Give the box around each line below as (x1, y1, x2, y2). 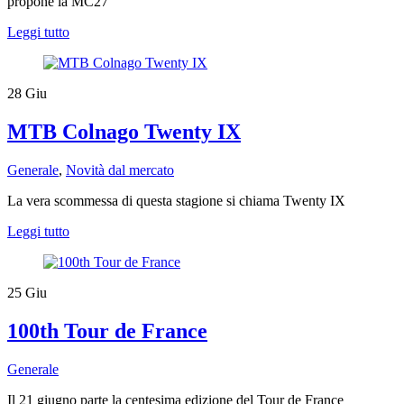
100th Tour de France (7, 318, 207, 343)
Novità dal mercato (66, 161, 174, 178)
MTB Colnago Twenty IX (7, 119, 241, 143)
